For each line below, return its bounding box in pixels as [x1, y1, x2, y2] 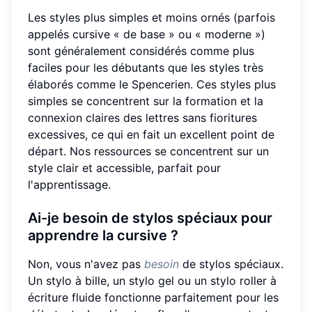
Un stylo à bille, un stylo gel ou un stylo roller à [28, 273, 276, 288]
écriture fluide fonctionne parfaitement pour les [28, 290, 279, 304]
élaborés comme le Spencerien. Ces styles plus [28, 77, 276, 91]
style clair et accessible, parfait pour [28, 160, 221, 175]
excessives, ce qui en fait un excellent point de [28, 127, 274, 141]
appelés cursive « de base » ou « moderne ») [28, 26, 265, 41]
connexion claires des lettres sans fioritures [28, 110, 257, 125]
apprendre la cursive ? [28, 226, 178, 244]
